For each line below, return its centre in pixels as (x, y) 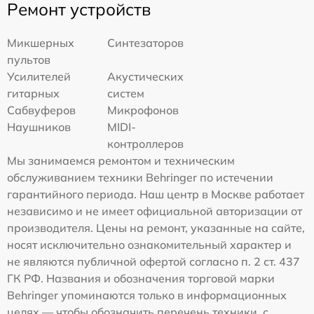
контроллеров (146, 144)
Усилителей (39, 77)
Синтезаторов (146, 43)
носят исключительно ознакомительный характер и (149, 245)
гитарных (33, 94)
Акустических (146, 77)
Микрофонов (143, 110)
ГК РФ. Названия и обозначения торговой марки (141, 279)
